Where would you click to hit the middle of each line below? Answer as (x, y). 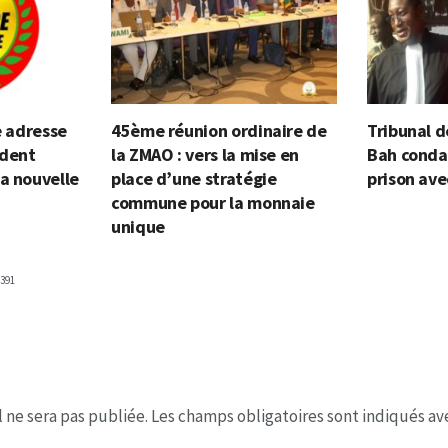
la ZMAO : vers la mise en (205, 154)
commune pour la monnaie (213, 202)
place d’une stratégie (194, 178)
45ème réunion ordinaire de (219, 130)
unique (138, 226)
